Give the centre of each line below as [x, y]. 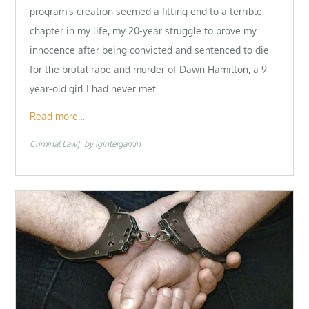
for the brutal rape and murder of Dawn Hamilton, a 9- [150, 70]
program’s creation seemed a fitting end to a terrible [146, 12]
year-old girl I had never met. [94, 89]
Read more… [58, 116]
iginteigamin [118, 143]
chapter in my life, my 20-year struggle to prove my [143, 31]
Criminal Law [53, 143]
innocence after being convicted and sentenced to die [150, 50]
